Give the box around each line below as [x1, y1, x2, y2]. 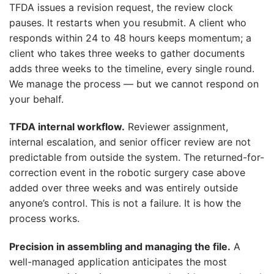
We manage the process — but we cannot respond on [9, 77, 259, 90]
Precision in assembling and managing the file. [9, 240, 231, 253]
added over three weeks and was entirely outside [9, 182, 238, 194]
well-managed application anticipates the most [9, 256, 227, 268]
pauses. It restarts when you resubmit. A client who [9, 16, 246, 29]
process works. [9, 212, 80, 225]
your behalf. [9, 92, 64, 105]
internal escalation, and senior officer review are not [9, 136, 251, 149]
